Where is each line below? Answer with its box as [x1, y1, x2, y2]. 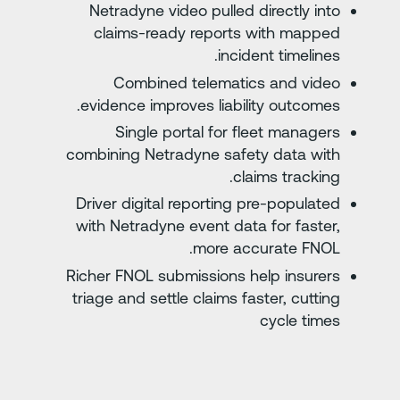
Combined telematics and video [142, 72, 370, 92]
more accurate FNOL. [221, 238, 370, 258]
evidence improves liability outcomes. [109, 95, 370, 114]
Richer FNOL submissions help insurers [95, 265, 370, 285]
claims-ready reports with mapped [122, 23, 370, 43]
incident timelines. [246, 46, 370, 65]
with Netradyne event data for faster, [104, 216, 370, 236]
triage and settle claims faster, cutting [101, 287, 370, 307]
